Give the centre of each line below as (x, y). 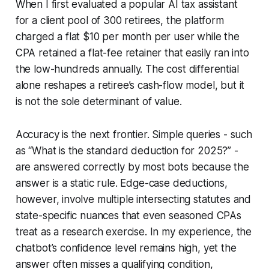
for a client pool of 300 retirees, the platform (119, 20)
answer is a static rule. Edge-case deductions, (121, 183)
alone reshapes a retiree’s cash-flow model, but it (130, 85)
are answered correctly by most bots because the (132, 167)
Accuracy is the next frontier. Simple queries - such (134, 134)
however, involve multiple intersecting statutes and (133, 199)
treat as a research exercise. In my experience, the (134, 231)
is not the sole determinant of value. (98, 101)
